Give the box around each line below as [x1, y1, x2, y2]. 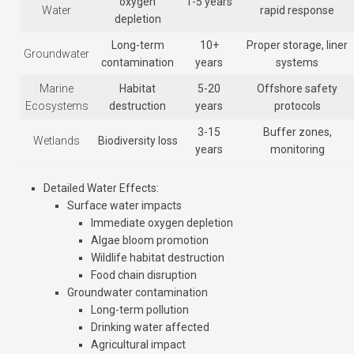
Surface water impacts [67, 199, 182, 213]
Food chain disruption [91, 269, 197, 282]
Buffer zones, [262, 126, 332, 139]
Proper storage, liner [247, 39, 348, 52]
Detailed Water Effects [43, 182, 156, 195]
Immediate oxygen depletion [91, 217, 233, 230]
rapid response [260, 4, 334, 17]
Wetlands [33, 134, 80, 148]
